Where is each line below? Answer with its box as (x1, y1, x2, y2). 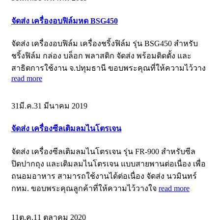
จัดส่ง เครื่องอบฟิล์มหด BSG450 (11, 16, 118, 25)
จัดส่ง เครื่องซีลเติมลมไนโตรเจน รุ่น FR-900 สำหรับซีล (11, 147, 195, 156)
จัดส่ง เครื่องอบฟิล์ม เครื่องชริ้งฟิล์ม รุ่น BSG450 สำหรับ (11, 39, 198, 48)
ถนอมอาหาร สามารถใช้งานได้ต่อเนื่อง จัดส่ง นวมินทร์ (11, 171, 197, 180)
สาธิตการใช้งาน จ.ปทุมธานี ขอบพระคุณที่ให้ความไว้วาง (11, 64, 206, 73)
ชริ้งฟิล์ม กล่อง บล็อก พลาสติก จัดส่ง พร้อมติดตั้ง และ (11, 52, 192, 60)
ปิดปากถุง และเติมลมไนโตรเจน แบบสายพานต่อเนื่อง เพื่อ (11, 159, 206, 168)
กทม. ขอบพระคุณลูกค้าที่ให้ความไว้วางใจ (11, 184, 159, 192)
